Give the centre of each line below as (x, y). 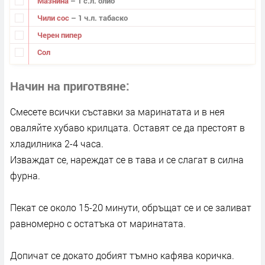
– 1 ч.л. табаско (99, 17)
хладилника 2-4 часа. (57, 144)
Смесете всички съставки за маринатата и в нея (117, 112)
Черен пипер (59, 35)
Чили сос (54, 17)
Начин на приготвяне (68, 86)
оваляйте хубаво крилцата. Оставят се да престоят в (127, 128)
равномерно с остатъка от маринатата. (98, 224)
